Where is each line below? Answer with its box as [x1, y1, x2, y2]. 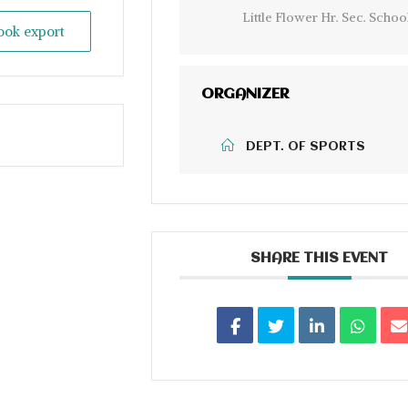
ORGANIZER [201, 86, 290, 102]
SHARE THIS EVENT [250, 250, 389, 266]
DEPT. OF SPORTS [246, 139, 366, 153]
